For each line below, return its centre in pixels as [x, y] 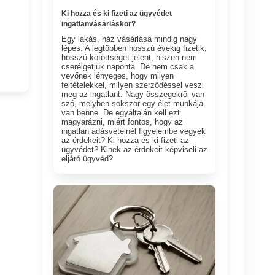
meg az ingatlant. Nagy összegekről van [133, 94]
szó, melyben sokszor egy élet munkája [133, 103]
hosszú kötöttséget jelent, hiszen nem [130, 57]
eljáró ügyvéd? [87, 158]
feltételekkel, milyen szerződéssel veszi [133, 85]
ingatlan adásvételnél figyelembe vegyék [134, 131]
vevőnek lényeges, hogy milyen [118, 76]
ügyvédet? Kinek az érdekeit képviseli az [135, 149]
